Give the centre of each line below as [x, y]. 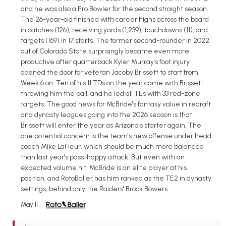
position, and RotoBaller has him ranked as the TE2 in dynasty [116, 179]
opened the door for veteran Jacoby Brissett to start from [109, 73]
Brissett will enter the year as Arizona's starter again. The [111, 126]
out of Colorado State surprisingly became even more [105, 51]
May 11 [29, 205]
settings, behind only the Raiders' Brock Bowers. [95, 189]
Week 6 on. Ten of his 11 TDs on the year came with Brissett [112, 83]
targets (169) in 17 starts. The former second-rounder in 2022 [115, 41]
